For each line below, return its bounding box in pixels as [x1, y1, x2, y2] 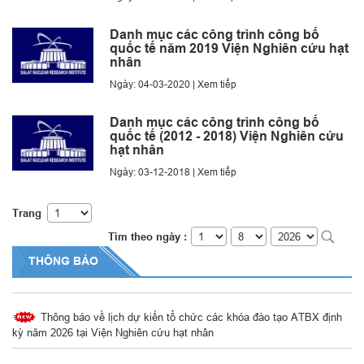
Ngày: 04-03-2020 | [110, 77, 197, 90]
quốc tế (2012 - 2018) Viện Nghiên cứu [110, 128, 344, 144]
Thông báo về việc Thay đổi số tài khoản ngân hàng [37, 265, 284, 279]
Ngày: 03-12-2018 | [110, 165, 197, 178]
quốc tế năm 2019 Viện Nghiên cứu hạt [110, 40, 349, 56]
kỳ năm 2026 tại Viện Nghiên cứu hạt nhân [12, 321, 214, 335]
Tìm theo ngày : [108, 229, 187, 243]
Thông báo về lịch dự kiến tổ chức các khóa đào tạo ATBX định [37, 305, 342, 319]
